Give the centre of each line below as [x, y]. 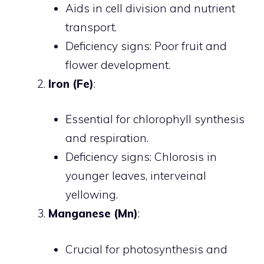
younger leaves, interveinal [136, 176]
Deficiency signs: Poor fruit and [146, 46]
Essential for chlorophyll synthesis [155, 119]
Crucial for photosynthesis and [146, 249]
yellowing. [91, 194]
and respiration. [107, 138]
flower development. [118, 65]
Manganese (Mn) [93, 213]
